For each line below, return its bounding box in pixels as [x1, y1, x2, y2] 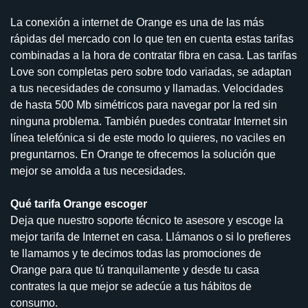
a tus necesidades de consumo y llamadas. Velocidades [10, 82, 283, 94]
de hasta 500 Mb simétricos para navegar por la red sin [10, 98, 277, 111]
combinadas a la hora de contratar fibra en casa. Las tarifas [10, 49, 297, 61]
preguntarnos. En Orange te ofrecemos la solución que [10, 148, 276, 160]
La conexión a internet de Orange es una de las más [10, 16, 264, 28]
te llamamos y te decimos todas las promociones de [10, 247, 261, 259]
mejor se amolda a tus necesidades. [10, 164, 186, 177]
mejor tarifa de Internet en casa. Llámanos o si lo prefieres [10, 230, 291, 243]
